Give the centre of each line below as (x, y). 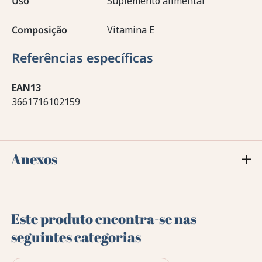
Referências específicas (82, 57)
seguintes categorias (76, 237)
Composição (39, 30)
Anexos (35, 159)
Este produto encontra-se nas (104, 218)
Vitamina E (131, 30)
